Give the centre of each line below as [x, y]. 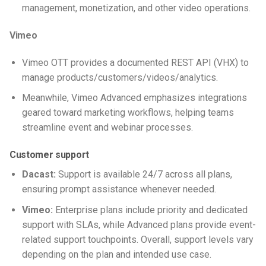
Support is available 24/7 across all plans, [144, 175]
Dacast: [39, 175]
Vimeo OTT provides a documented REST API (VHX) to [135, 62]
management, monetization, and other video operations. [136, 8]
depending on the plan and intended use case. [116, 254]
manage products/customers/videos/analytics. [121, 77]
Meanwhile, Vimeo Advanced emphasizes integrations [134, 98]
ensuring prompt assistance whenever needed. [119, 189]
